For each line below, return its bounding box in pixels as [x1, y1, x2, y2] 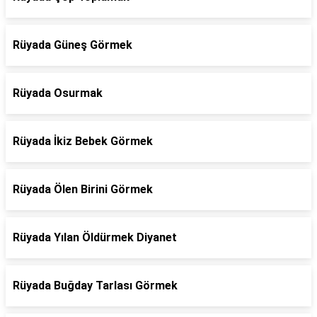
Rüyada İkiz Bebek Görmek [13, 134, 153, 148]
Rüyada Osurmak [13, 86, 103, 100]
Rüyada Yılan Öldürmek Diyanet [13, 231, 177, 244]
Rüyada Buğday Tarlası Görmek [13, 279, 178, 292]
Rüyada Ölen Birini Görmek [13, 183, 153, 196]
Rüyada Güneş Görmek [13, 38, 132, 52]
